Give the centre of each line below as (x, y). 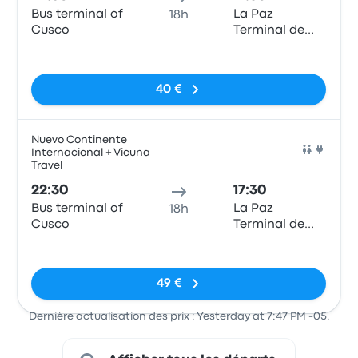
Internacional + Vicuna (91, 153)
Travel (47, 165)
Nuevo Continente (80, 140)
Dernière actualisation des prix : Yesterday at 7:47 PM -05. (179, 316)
